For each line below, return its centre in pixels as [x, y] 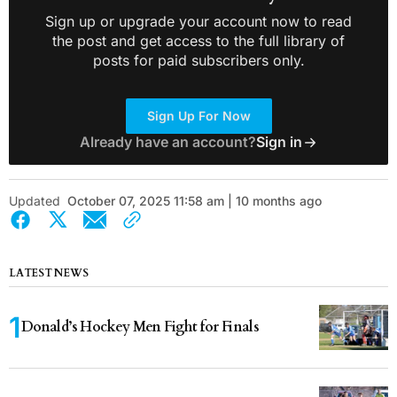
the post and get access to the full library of [198, 41]
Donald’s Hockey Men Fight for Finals [140, 327]
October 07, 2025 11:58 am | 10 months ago [195, 201]
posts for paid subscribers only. [198, 61]
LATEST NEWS [49, 273]
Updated [35, 201]
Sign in [279, 142]
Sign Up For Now [198, 116]
